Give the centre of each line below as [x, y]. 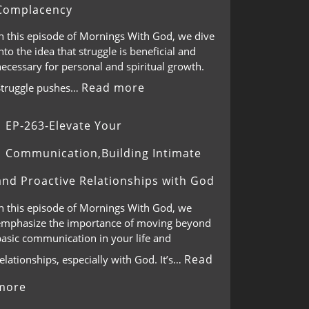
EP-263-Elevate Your [64, 126]
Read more [113, 88]
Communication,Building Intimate [103, 153]
